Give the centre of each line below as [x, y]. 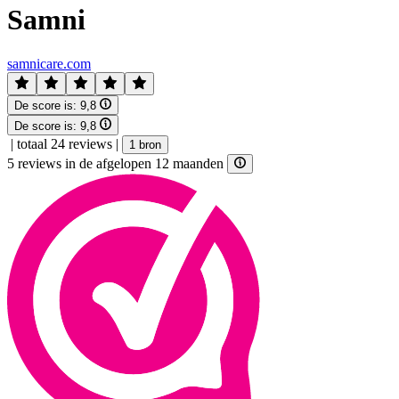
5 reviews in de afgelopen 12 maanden [117, 163]
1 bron [145, 144]
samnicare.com [49, 63]
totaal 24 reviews [65, 143]
